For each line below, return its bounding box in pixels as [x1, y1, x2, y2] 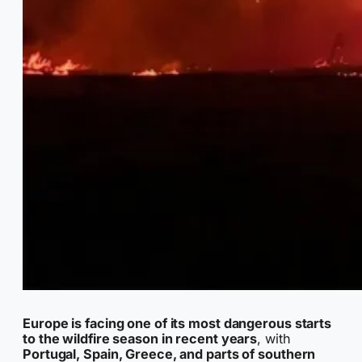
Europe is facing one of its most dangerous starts [23, 315, 332, 331]
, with [257, 330, 291, 347]
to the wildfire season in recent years [23, 330, 258, 347]
